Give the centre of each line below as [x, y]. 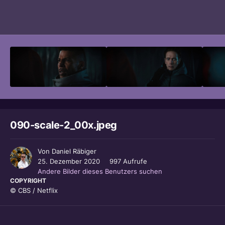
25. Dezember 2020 [69, 161]
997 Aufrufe [128, 161]
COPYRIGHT [28, 181]
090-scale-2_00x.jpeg [64, 125]
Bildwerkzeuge [179, 17]
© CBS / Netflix [34, 191]
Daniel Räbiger [74, 151]
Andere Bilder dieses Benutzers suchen [100, 172]
